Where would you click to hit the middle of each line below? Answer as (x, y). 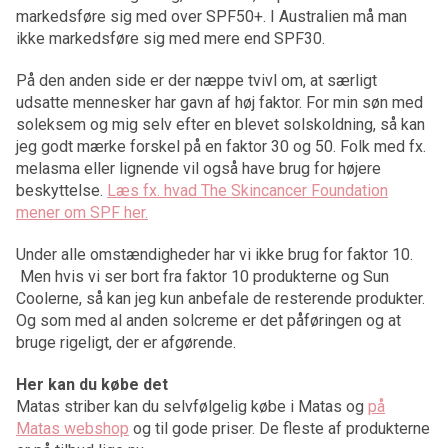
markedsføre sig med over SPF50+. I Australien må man (211, 16)
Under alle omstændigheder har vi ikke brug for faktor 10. (214, 254)
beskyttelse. (61, 190)
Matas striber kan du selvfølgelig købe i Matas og (192, 406)
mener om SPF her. (82, 212)
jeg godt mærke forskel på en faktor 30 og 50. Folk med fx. (221, 146)
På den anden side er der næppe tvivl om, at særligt (196, 80)
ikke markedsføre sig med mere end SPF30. (170, 38)
